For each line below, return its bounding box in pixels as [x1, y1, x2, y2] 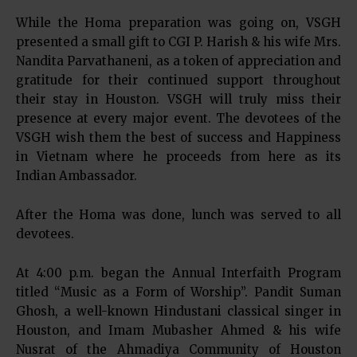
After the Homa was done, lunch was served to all [16, 207, 341, 222]
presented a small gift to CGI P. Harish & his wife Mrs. [16, 34, 341, 49]
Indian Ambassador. [16, 168, 137, 183]
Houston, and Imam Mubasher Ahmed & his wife [16, 323, 341, 338]
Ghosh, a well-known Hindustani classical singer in [16, 304, 341, 319]
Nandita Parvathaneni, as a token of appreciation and [16, 53, 341, 69]
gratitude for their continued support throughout [16, 73, 341, 88]
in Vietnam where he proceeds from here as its [16, 149, 341, 164]
